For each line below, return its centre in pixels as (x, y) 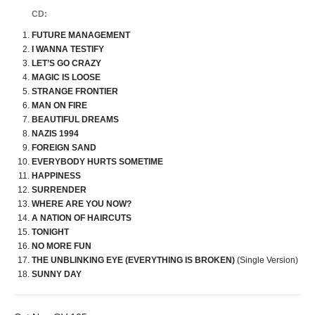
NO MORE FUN (62, 246)
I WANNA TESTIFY (68, 49)
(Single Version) (266, 260)
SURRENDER (59, 190)
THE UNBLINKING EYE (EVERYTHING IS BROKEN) (133, 260)
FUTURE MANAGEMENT (81, 35)
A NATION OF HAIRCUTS (82, 218)
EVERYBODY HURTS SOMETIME (97, 162)
